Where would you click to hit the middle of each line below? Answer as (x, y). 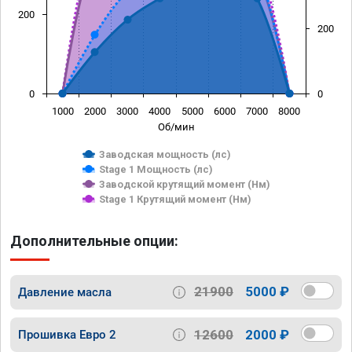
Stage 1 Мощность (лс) (156, 169)
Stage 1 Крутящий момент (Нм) (175, 199)
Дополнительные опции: (94, 240)
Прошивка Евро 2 (67, 335)
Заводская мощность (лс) (165, 154)
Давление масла (65, 292)
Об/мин (176, 126)
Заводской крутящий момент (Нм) (185, 184)
